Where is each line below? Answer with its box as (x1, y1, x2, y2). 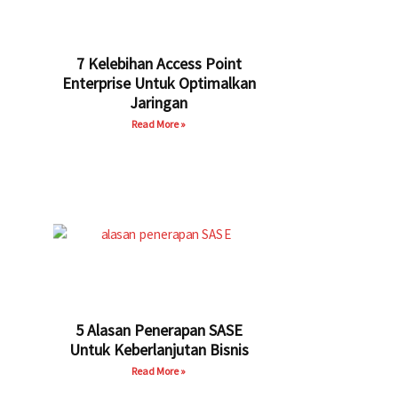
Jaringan (130, 92, 188, 113)
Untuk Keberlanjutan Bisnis (68, 339, 249, 361)
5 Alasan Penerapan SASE (75, 320, 243, 341)
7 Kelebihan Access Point (76, 52, 242, 74)
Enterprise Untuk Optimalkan (61, 72, 256, 93)
